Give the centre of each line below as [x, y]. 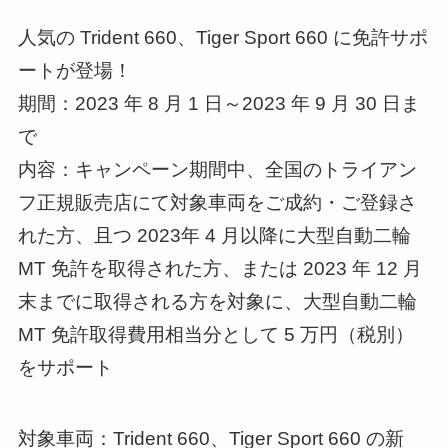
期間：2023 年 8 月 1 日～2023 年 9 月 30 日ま [218, 104]
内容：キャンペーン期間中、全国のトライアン [217, 170]
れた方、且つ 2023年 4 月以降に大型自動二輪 [214, 236]
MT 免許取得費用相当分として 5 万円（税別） [215, 335]
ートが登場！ [74, 71]
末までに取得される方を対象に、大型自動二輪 [217, 302]
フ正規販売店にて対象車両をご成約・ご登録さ [217, 203]
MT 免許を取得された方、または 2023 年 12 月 [219, 269]
